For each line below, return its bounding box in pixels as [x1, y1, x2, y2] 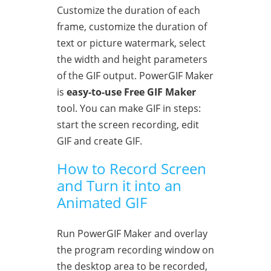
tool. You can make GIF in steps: [57, 101, 201, 115]
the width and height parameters [57, 52, 207, 66]
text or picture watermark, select [57, 36, 206, 50]
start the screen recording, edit [57, 117, 199, 131]
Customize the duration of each [57, 3, 200, 17]
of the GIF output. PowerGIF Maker [57, 68, 214, 82]
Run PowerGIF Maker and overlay [57, 226, 207, 240]
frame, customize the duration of [57, 19, 207, 33]
